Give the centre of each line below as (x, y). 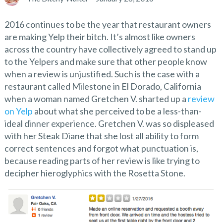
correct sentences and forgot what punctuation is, (101, 148)
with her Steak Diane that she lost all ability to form (101, 136)
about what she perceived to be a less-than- (117, 111)
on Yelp (18, 111)
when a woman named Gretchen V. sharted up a (96, 99)
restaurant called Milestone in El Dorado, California (103, 86)
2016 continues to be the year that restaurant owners (108, 24)
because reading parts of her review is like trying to (102, 161)
